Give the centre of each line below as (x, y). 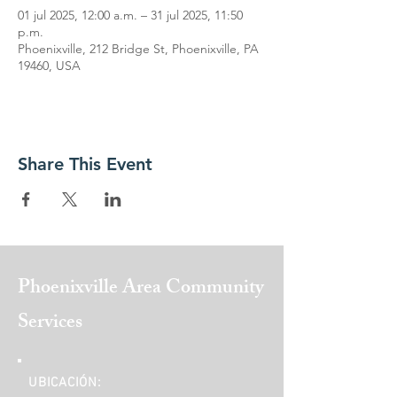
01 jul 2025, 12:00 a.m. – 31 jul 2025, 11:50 (130, 15)
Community (215, 289)
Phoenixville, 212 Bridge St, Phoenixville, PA (138, 49)
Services (50, 324)
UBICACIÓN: (65, 383)
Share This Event (85, 164)
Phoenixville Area (92, 289)
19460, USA (49, 66)
